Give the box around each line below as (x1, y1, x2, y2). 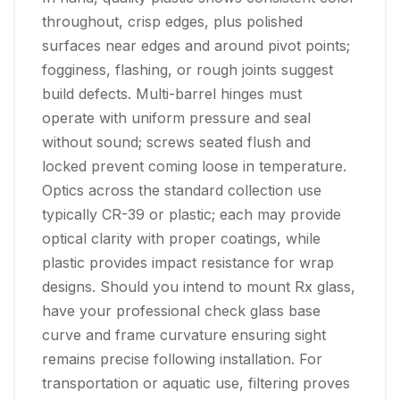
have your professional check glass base (42, 302, 321, 321)
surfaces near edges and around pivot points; (42, 37, 350, 55)
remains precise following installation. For (42, 350, 322, 369)
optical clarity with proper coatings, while (42, 229, 321, 248)
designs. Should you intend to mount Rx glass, (42, 278, 355, 296)
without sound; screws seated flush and (42, 133, 311, 152)
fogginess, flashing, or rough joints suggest (42, 61, 333, 79)
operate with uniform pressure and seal (42, 109, 311, 128)
